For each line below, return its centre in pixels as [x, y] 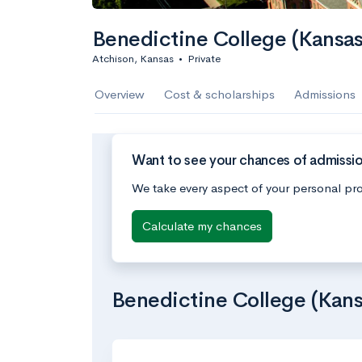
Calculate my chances [202, 225]
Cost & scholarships [219, 94]
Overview [120, 94]
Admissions [325, 94]
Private [204, 59]
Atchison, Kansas [133, 59]
